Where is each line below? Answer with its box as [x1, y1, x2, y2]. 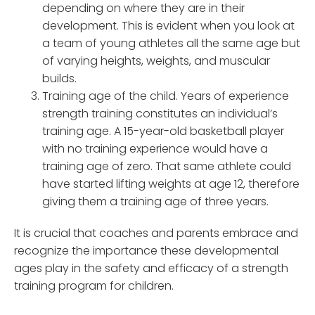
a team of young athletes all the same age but [42, 35, 300, 52]
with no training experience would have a [42, 141, 268, 157]
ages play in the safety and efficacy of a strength [14, 259, 288, 276]
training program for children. [14, 277, 174, 294]
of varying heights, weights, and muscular [42, 53, 270, 70]
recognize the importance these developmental [14, 242, 278, 259]
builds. [42, 70, 77, 87]
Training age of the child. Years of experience [42, 88, 289, 105]
